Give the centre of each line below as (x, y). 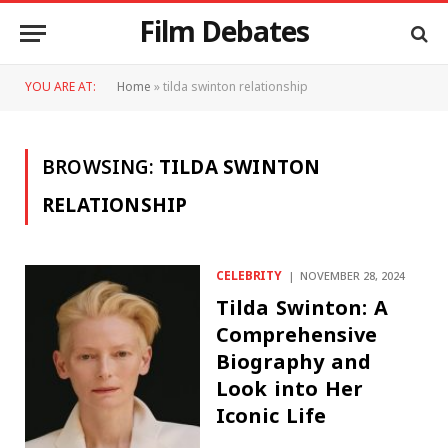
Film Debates (224, 33)
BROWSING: (100, 168)
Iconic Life (271, 416)
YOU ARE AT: (60, 87)
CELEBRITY (249, 276)
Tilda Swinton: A (302, 308)
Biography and (294, 362)
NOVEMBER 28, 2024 (353, 276)
